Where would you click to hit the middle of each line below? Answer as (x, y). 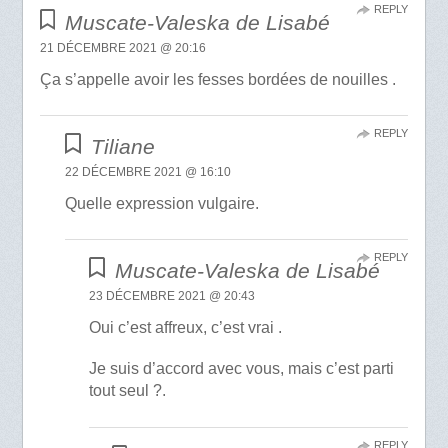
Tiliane (122, 147)
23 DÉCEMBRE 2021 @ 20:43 (172, 296)
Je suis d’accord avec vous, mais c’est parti (242, 369)
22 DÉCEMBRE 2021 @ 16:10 (148, 172)
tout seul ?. (128, 391)
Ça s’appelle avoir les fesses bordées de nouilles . (217, 80)
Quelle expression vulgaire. (162, 204)
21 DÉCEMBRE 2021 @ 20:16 (122, 48)
